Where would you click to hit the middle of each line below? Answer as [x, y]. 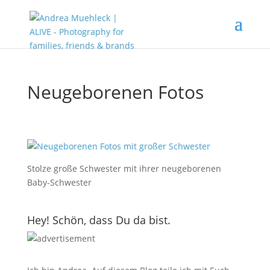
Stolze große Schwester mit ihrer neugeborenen [124, 168]
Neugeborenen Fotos [115, 92]
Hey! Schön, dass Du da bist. [99, 220]
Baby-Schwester [59, 182]
